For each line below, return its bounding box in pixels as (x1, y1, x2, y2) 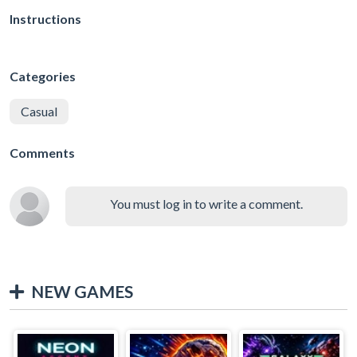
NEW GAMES (31, 280, 133, 301)
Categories (10, 68, 76, 84)
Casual (21, 103, 57, 119)
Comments (10, 144, 75, 160)
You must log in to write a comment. (110, 195, 303, 211)
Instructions (10, 10, 81, 26)
